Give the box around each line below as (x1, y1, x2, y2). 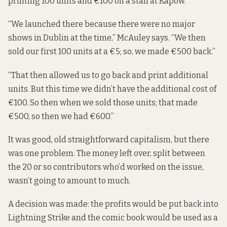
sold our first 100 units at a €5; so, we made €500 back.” (8, 47, 215, 57)
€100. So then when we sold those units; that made (8, 97, 198, 107)
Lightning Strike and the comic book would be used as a (8, 212, 218, 222)
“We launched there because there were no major (8, 19, 195, 29)
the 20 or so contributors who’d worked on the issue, (8, 162, 204, 172)
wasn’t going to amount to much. (8, 175, 131, 185)
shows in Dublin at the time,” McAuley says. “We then (8, 33, 206, 43)
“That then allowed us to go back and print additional (8, 70, 208, 80)
